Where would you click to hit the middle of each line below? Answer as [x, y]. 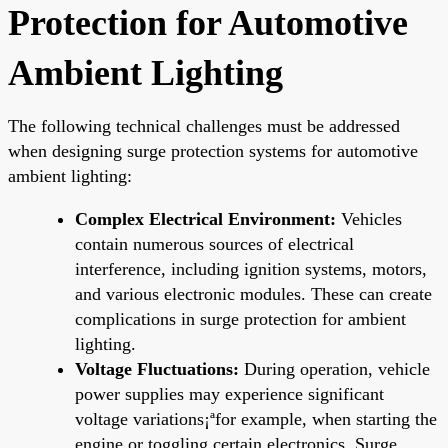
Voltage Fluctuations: [157, 368]
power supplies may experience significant [229, 393]
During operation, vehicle [334, 368]
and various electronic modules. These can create [253, 293]
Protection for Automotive [208, 22]
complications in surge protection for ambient [240, 318]
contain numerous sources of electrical [214, 243]
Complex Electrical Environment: [205, 218]
